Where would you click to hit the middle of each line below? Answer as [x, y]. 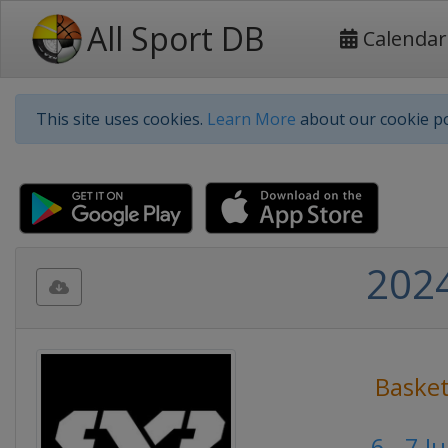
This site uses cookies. [121, 119]
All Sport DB [175, 38]
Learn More [251, 119]
